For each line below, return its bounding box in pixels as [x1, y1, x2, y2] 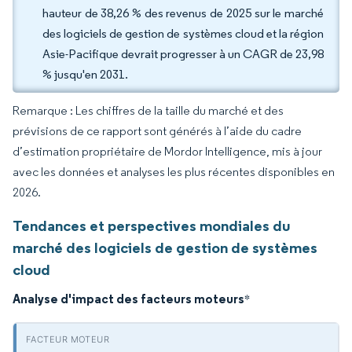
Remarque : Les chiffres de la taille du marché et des [13, 103, 284, 118]
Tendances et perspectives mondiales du [13, 216, 290, 235]
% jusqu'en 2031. [42, 67, 130, 82]
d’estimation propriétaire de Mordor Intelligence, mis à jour [13, 144, 322, 159]
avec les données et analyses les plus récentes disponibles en [13, 164, 335, 179]
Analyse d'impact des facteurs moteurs [13, 291, 244, 306]
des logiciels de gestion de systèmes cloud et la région [42, 26, 324, 41]
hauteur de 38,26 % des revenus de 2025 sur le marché [42, 5, 324, 20]
